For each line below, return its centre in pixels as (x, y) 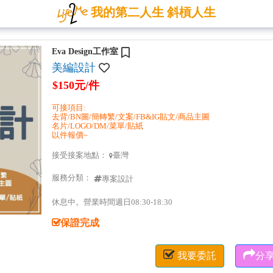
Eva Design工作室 (85, 51)
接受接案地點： (80, 155)
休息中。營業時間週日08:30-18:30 (112, 202)
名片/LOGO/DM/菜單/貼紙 (97, 126)
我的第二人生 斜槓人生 (153, 12)
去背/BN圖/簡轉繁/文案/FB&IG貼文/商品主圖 (130, 117)
